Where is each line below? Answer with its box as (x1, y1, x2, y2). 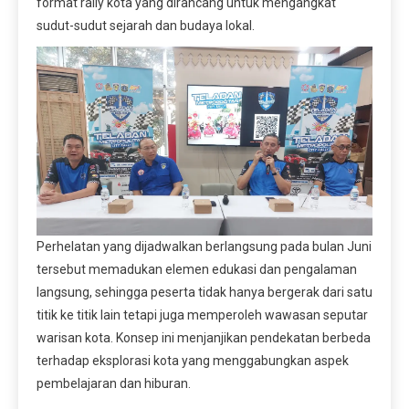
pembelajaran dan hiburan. (37, 375, 191, 391)
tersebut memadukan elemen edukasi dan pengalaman (37, 261, 357, 277)
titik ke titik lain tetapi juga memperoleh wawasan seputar (37, 307, 368, 322)
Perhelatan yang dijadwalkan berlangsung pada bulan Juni (37, 238, 372, 254)
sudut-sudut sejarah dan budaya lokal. (37, 17, 255, 33)
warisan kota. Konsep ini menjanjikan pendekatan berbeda (37, 330, 371, 345)
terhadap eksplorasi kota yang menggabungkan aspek (37, 352, 349, 368)
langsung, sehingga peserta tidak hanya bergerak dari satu (37, 284, 372, 299)
